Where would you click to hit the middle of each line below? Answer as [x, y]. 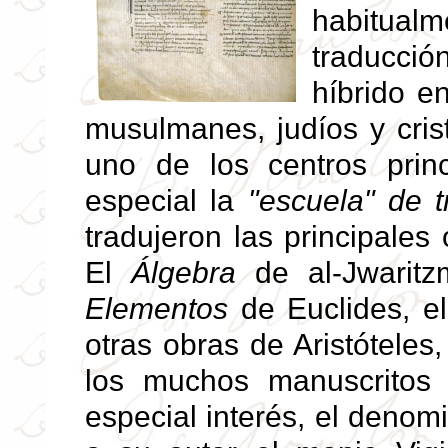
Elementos [156, 308]
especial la [166, 200]
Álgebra [183, 272]
